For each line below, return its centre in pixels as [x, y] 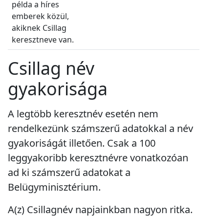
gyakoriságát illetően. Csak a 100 [82, 143]
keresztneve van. [43, 39]
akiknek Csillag [39, 28]
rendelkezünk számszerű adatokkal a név [100, 128]
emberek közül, [40, 16]
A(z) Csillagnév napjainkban [71, 209]
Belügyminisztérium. [54, 187]
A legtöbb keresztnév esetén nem [83, 113]
